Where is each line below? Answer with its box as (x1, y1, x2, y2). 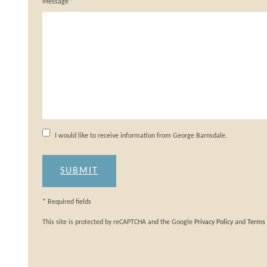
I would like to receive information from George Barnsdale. (55, 132, 227, 139)
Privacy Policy (194, 218, 233, 226)
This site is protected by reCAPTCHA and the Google (42, 218, 194, 226)
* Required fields (42, 198, 91, 206)
